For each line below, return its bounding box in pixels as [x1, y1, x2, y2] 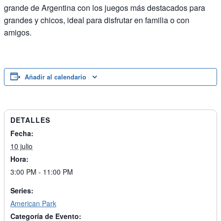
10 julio [10, 141, 33, 151]
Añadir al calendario [25, 73, 86, 82]
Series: [10, 185, 34, 196]
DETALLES [10, 115, 50, 125]
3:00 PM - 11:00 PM [10, 167, 73, 177]
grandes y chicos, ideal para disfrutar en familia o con [4, 14, 189, 26]
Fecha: [10, 128, 34, 139]
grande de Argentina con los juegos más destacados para [4, 2, 205, 14]
